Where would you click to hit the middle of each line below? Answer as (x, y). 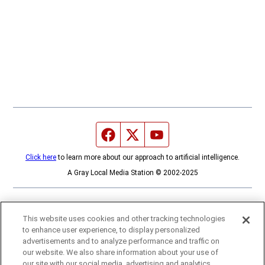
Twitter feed (164, 134)
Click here (41, 157)
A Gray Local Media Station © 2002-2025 (132, 172)
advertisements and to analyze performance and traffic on (121, 241)
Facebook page (144, 134)
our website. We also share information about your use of (121, 252)
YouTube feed (190, 134)
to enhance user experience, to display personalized (112, 230)
